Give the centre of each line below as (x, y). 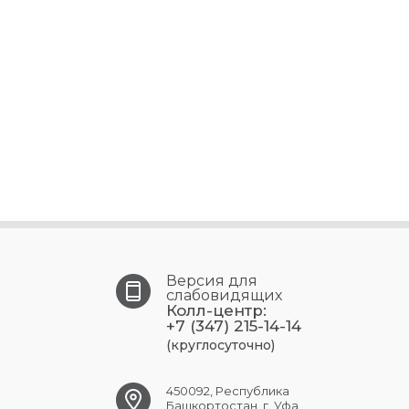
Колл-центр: (216, 311)
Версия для (212, 281)
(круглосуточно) (220, 346)
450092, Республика (228, 391)
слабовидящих (224, 296)
